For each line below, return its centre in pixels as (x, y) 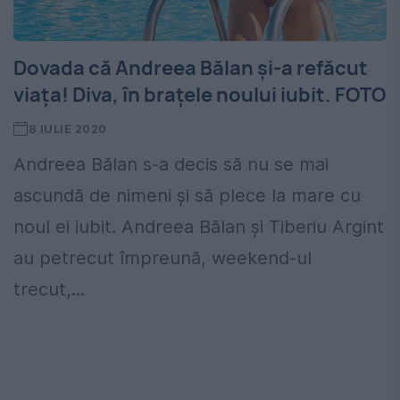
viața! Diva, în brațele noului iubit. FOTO (200, 95)
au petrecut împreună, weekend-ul (162, 258)
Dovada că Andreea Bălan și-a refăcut (191, 68)
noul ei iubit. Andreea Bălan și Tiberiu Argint (199, 227)
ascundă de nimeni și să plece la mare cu (187, 196)
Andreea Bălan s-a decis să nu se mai (171, 165)
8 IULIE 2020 (67, 129)
